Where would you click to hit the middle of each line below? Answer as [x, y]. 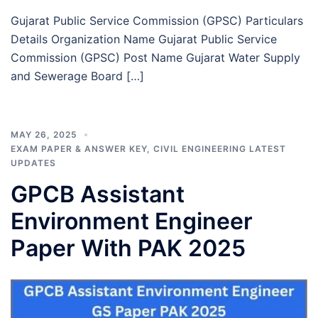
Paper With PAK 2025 [128, 248]
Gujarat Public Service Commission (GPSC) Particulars [157, 20]
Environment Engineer [132, 221]
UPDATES [33, 163]
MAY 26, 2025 [44, 134]
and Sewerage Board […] [77, 76]
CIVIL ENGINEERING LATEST [220, 148]
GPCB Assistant [98, 194]
